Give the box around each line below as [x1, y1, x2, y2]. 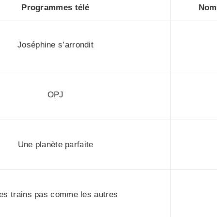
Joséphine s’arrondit [17, 40, 93, 49]
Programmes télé [21, 3, 90, 12]
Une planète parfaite [17, 140, 93, 149]
